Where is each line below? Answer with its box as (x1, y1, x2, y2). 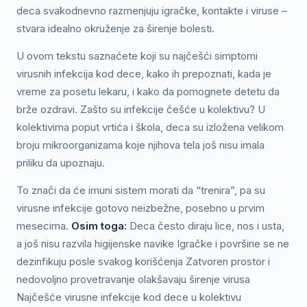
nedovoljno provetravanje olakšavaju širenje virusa (16, 273, 250, 286)
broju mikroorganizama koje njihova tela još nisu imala (16, 138, 265, 151)
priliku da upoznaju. (16, 156, 105, 169)
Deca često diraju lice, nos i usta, (127, 219, 284, 232)
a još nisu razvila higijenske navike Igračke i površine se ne (16, 237, 289, 250)
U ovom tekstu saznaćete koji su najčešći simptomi (16, 49, 258, 62)
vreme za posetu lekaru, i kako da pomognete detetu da (16, 85, 280, 98)
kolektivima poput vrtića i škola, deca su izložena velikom (16, 121, 284, 134)
